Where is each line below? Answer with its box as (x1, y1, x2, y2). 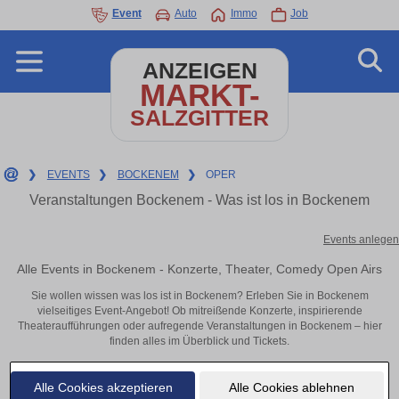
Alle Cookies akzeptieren (33, 379, 173, 395)
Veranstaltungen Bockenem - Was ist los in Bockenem (29, 192, 370, 208)
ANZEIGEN (142, 59, 257, 83)
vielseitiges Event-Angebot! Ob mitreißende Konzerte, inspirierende (37, 305, 362, 318)
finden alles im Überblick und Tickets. (110, 335, 289, 348)
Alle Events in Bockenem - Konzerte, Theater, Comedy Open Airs (17, 261, 382, 276)
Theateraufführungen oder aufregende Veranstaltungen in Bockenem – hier (17, 320, 382, 333)
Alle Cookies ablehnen (228, 379, 354, 395)
